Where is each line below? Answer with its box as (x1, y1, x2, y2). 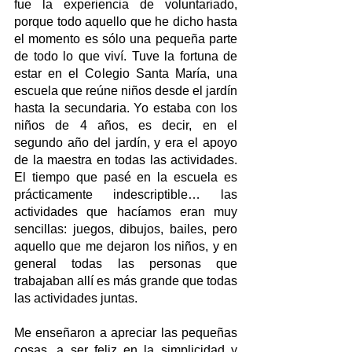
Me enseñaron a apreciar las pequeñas (14, 326, 237, 340)
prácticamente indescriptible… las (14, 188, 237, 202)
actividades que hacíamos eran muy (14, 205, 237, 219)
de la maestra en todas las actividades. (14, 153, 237, 167)
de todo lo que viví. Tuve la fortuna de (14, 49, 237, 64)
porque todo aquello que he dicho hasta (14, 15, 237, 29)
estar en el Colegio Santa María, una (14, 67, 237, 81)
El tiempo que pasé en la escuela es (14, 170, 237, 185)
